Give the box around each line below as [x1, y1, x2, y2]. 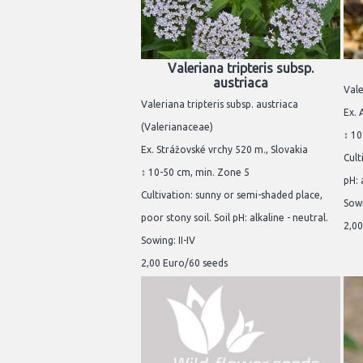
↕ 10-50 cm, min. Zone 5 [141, 166, 250, 177]
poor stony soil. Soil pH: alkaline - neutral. [141, 211, 328, 223]
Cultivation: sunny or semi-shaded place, [141, 189, 322, 200]
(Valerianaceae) [141, 121, 213, 132]
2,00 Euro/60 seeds [141, 257, 228, 268]
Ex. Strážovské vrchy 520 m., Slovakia [141, 143, 308, 155]
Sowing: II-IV [141, 234, 195, 246]
